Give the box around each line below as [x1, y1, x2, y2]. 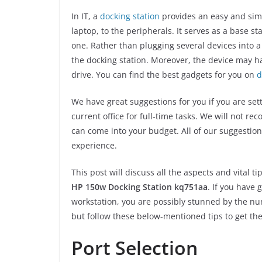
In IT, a [71, 11, 100, 22]
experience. [71, 140, 117, 151]
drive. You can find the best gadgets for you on [71, 69, 257, 81]
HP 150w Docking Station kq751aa [71, 181, 208, 193]
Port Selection [71, 235, 198, 261]
